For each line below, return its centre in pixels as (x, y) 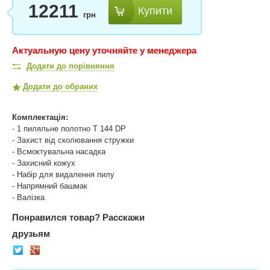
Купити (155, 11)
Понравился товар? (56, 218)
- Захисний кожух (44, 163)
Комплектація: (46, 118)
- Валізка (28, 198)
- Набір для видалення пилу (63, 175)
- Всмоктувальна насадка (59, 152)
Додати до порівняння (71, 66)
